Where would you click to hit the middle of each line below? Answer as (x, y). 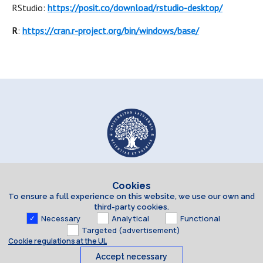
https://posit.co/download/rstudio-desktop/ (135, 8)
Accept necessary (131, 257)
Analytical (130, 218)
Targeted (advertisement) (131, 230)
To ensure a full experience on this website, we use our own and (131, 196)
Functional (200, 218)
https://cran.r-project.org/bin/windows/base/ (111, 31)
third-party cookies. (131, 207)
